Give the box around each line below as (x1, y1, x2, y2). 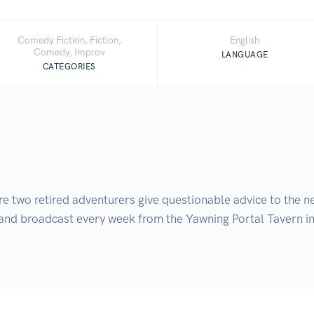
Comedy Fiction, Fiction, (17, 34, 121, 46)
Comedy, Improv (33, 46, 105, 57)
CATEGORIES (42, 61, 96, 71)
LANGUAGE (221, 49, 268, 60)
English (230, 34, 260, 46)
